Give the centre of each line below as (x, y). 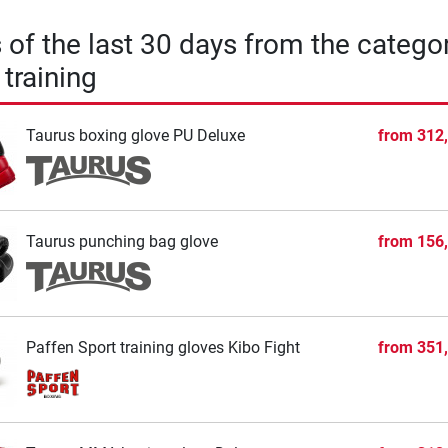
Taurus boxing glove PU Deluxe (135, 135)
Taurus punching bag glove (121, 241)
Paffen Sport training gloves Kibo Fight (162, 347)
